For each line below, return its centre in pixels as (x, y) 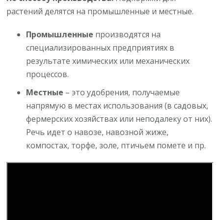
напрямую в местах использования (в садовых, (117, 105)
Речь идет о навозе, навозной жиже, (97, 132)
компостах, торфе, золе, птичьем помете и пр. (116, 145)
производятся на (127, 34)
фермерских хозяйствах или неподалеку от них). (119, 119)
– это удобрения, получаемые (122, 92)
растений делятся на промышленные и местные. (100, 11)
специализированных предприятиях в (100, 47)
